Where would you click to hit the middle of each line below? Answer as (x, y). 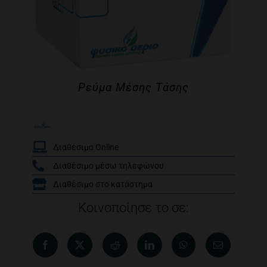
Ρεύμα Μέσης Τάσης (133, 87)
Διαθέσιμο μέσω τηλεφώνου (108, 166)
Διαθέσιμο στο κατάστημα (103, 184)
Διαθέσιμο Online (86, 147)
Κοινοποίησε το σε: (133, 208)
